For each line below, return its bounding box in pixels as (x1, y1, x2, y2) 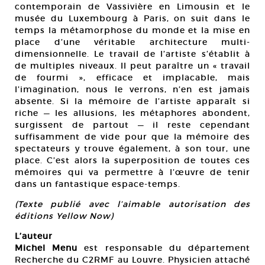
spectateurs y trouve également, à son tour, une (15, 143, 250, 154)
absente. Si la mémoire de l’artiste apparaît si (15, 96, 250, 106)
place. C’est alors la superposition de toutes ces (15, 155, 250, 166)
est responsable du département (77, 243, 251, 253)
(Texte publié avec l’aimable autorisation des (15, 199, 250, 209)
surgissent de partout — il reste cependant (15, 119, 250, 130)
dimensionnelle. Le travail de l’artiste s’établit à (15, 49, 250, 59)
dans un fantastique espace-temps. (15, 179, 180, 189)
